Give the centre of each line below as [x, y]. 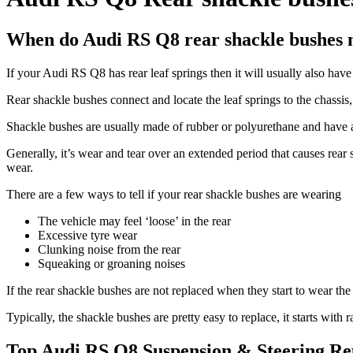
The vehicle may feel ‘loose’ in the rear [134, 221]
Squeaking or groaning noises [111, 264]
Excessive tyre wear [87, 236]
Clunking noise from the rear [109, 250]
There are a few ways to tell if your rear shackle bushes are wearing [174, 195]
